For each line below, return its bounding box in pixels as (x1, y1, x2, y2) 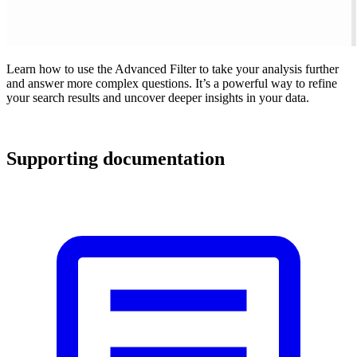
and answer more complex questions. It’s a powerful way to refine (6, 76, 337, 90)
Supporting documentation (6, 147, 225, 169)
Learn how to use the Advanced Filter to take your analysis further (6, 61, 339, 76)
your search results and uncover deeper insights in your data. (6, 90, 309, 104)
